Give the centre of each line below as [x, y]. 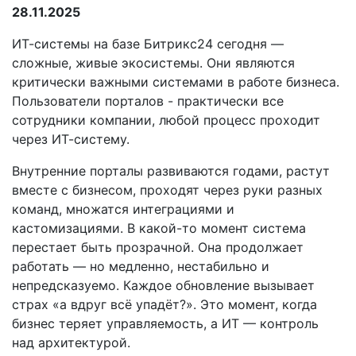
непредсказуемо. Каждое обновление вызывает [163, 285]
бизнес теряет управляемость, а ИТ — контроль [165, 323]
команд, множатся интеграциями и [123, 209]
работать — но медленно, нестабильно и [141, 266]
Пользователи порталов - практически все [148, 101]
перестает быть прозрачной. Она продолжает [158, 247]
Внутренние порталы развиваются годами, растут [171, 171]
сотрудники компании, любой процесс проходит [166, 120]
